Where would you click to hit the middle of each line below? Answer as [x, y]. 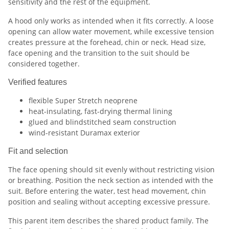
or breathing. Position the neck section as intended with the [111, 180]
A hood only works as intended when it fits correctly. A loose [111, 21]
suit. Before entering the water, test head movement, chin [107, 191]
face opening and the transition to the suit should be [99, 53]
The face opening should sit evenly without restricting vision [111, 170]
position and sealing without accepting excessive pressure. [109, 202]
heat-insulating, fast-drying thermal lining [100, 111]
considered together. [44, 64]
